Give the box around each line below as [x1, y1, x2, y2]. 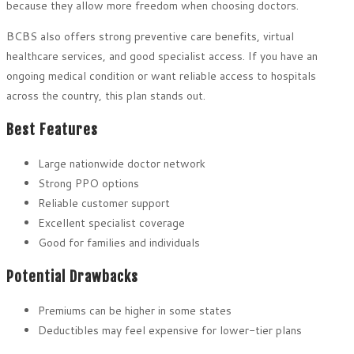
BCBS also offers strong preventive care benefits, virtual [6, 28, 294, 45]
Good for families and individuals [38, 235, 200, 251]
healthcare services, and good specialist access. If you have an [6, 48, 318, 65]
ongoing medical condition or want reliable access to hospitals [6, 68, 316, 85]
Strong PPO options [38, 175, 139, 192]
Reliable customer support [38, 195, 170, 212]
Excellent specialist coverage [38, 215, 185, 232]
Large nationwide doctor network [38, 156, 205, 172]
